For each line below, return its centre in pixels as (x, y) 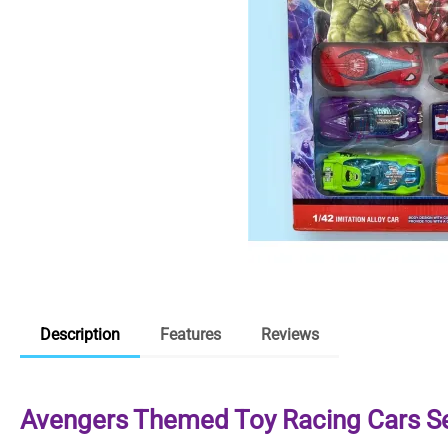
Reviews (290, 334)
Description (80, 334)
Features (190, 334)
